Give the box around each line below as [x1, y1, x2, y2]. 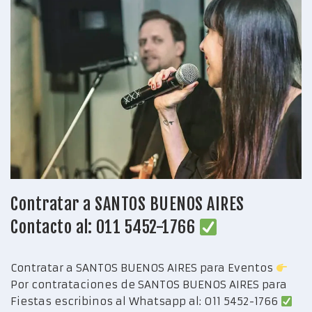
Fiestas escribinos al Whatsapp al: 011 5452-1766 [10, 295, 281, 309]
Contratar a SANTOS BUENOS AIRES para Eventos [10, 261, 276, 275]
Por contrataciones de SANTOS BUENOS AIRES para [10, 278, 287, 292]
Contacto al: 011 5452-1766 [10, 217, 199, 238]
